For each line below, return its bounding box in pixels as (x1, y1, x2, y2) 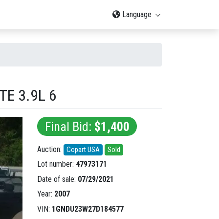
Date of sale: (37, 174, 78, 184)
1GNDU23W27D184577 (52, 204, 124, 214)
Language (120, 10, 153, 19)
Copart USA (66, 145, 100, 154)
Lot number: (37, 159, 76, 169)
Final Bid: (44, 119, 94, 134)
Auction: (37, 145, 64, 154)
